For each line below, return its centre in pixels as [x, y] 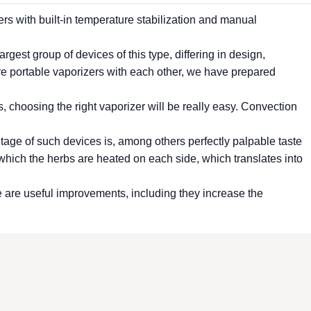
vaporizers [78, 72]
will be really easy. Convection [221, 107]
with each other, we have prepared [190, 72]
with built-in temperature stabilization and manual [135, 20]
